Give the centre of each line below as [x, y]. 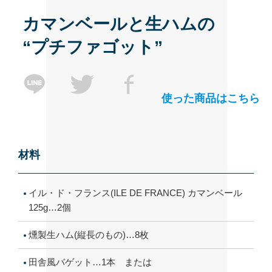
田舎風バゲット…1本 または [90, 262]
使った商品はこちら [211, 98]
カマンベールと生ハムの [119, 24]
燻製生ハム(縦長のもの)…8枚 [88, 235]
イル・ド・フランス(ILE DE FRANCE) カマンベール [135, 193]
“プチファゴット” [93, 47]
